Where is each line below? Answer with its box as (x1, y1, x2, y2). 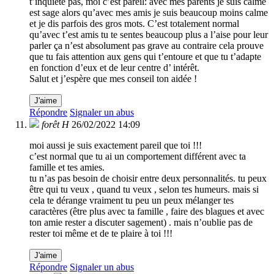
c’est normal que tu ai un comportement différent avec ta (29, 151, 246, 162)
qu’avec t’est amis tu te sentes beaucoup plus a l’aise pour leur (29, 29, 268, 40)
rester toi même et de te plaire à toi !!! (29, 228, 172, 239)
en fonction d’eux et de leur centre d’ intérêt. (29, 62, 199, 73)
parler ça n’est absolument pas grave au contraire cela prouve (29, 40, 264, 51)
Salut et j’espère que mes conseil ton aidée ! (29, 73, 197, 84)
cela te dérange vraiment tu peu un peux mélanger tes (29, 195, 234, 206)
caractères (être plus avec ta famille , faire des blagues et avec (29, 206, 264, 217)
